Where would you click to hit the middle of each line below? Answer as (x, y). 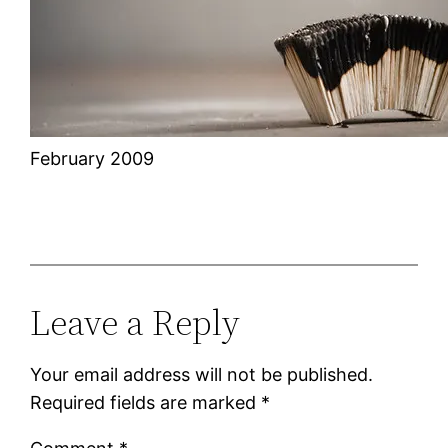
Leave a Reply (135, 323)
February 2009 (92, 159)
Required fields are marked (146, 403)
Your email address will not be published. (202, 375)
